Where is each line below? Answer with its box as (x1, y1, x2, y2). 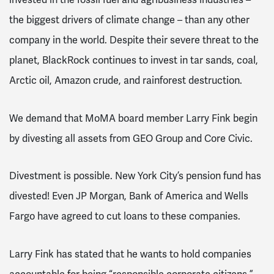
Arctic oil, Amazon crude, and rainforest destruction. (9, 73, 245, 87)
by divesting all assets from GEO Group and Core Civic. (9, 131, 255, 145)
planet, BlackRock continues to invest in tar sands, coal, (9, 53, 258, 67)
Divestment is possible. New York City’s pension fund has (9, 169, 261, 183)
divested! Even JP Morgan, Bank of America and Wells (9, 190, 248, 203)
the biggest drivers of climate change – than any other (9, 13, 250, 26)
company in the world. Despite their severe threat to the (9, 33, 259, 46)
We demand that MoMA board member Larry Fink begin (9, 111, 257, 125)
